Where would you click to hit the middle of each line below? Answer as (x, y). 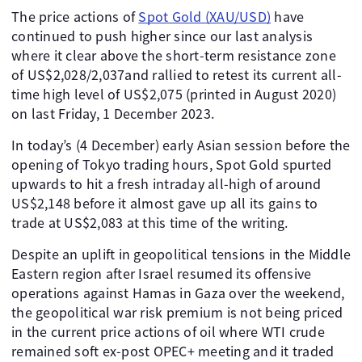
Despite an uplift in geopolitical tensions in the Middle (181, 254)
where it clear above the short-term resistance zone (174, 55)
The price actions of (75, 17)
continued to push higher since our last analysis (162, 36)
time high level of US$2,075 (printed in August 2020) (174, 94)
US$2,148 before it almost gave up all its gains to (165, 203)
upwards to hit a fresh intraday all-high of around (166, 184)
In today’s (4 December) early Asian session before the (181, 145)
